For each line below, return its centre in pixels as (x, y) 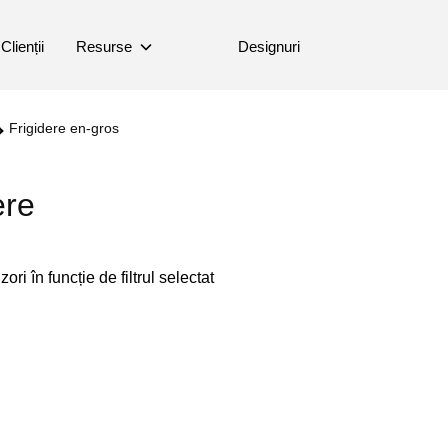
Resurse (103, 46)
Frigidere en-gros (64, 128)
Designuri (268, 46)
